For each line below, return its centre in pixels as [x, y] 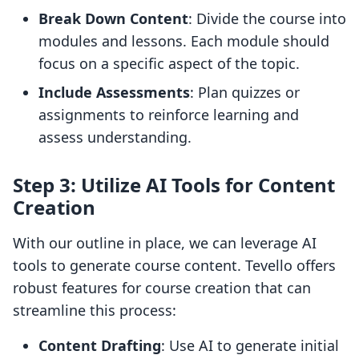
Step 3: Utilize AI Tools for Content [174, 185]
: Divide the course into [267, 19]
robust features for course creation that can [162, 288]
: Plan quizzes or [245, 93]
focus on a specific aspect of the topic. [169, 64]
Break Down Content [113, 19]
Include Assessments [114, 93]
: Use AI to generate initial [250, 346]
